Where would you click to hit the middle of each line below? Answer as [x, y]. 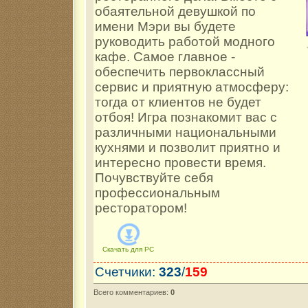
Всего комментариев [130, 293]
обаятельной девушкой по [175, 12]
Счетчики [123, 272]
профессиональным [157, 193]
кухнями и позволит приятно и [188, 148]
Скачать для [122, 250]
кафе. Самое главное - [165, 57]
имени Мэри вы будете [165, 27]
